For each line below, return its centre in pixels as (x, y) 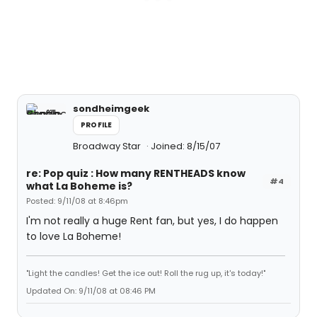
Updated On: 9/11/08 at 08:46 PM (91, 291)
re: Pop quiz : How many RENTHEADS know (136, 173)
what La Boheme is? (79, 186)
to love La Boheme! (74, 236)
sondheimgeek (111, 109)
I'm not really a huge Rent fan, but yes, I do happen (152, 221)
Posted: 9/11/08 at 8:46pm (77, 201)
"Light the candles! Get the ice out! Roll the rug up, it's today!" (146, 273)
